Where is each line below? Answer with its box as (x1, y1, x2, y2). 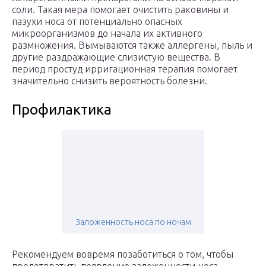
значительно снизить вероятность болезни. (12, 75, 207, 87)
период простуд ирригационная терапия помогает (12, 64, 237, 75)
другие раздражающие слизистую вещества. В (12, 52, 220, 63)
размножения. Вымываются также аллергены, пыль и (12, 40, 252, 51)
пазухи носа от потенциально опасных (12, 16, 182, 27)
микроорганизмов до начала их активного (12, 28, 202, 39)
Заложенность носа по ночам (75, 217, 191, 227)
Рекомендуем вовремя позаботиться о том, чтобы (12, 249, 233, 260)
